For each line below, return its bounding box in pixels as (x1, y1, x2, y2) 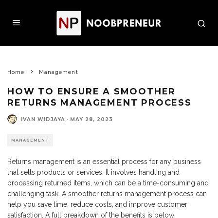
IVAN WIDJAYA (21, 116, 65, 123)
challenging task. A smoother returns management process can (7, 190, 207, 198)
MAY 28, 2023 (70, 116, 113, 123)
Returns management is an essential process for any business (7, 158, 201, 165)
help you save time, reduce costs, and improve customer (7, 200, 187, 208)
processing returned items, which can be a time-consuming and (7, 179, 209, 187)
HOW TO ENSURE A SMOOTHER (7, 86, 176, 97)
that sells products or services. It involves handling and (7, 168, 180, 176)
